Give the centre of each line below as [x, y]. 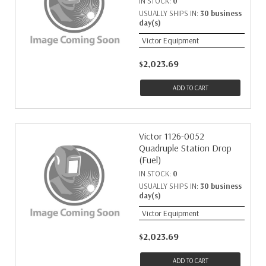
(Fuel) [150, 160]
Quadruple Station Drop [185, 148]
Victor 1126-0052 [172, 136]
